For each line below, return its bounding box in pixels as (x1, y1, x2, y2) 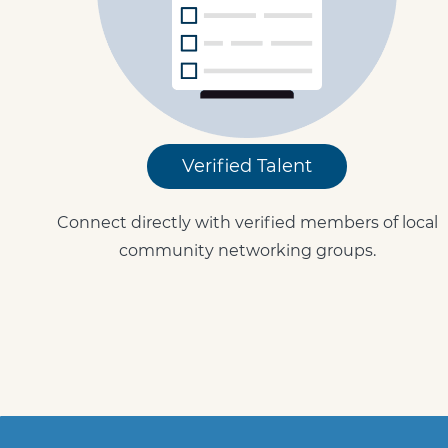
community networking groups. (118, 241, 376, 260)
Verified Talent (182, 155, 313, 177)
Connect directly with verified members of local (56, 213, 438, 232)
